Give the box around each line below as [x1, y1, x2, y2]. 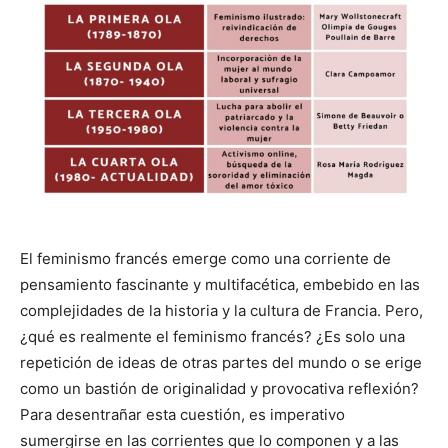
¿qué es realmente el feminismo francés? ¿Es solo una [20, 326, 405, 346]
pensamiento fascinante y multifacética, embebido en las [20, 274, 420, 294]
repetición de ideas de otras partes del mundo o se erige [20, 352, 422, 372]
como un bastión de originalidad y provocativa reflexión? [20, 378, 419, 398]
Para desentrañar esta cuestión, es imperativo [20, 404, 345, 424]
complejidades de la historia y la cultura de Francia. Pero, [20, 300, 423, 320]
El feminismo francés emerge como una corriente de [20, 248, 391, 268]
